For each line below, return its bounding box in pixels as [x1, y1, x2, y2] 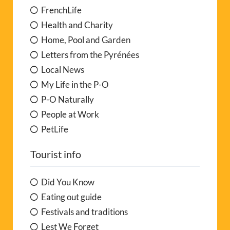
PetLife [41, 124, 68, 135]
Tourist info [30, 148, 81, 161]
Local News [41, 64, 84, 75]
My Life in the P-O [41, 79, 109, 90]
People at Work [41, 109, 99, 120]
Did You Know [41, 177, 94, 188]
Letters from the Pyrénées [41, 49, 139, 61]
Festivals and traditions [41, 206, 128, 218]
